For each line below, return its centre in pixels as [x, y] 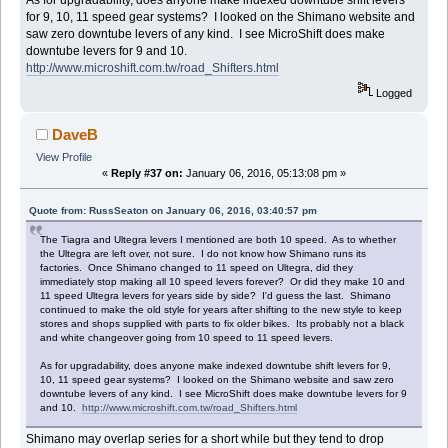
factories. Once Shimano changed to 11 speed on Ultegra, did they [197, 267]
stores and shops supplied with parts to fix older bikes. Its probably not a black [222, 323]
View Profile [63, 156]
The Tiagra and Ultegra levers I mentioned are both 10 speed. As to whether [218, 239]
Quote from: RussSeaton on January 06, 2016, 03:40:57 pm [173, 210]
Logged [393, 92]
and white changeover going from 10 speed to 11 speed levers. [187, 337]
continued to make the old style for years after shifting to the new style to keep [221, 309]
